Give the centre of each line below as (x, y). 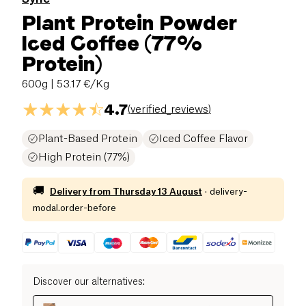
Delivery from (80, 191)
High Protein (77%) (84, 157)
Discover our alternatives (88, 282)
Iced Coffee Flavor (204, 139)
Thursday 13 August (157, 191)
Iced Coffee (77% (112, 43)
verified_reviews (169, 109)
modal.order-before (74, 208)
